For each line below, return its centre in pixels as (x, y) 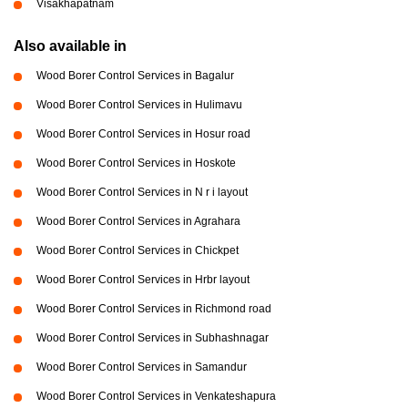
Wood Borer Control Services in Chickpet (138, 251)
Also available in (70, 46)
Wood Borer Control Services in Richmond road (154, 309)
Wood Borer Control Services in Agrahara (138, 222)
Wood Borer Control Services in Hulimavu (139, 105)
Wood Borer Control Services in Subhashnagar (153, 338)
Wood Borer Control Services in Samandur (142, 367)
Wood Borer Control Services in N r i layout (142, 193)
